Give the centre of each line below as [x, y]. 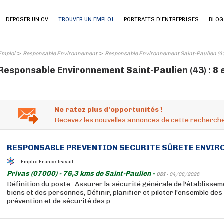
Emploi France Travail [47, 162]
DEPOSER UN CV [27, 20]
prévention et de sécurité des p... [61, 201]
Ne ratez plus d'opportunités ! [108, 110]
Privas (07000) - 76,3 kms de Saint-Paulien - [82, 174]
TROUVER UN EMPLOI [86, 20]
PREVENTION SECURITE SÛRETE [130, 148]
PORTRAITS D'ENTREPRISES [161, 20]
